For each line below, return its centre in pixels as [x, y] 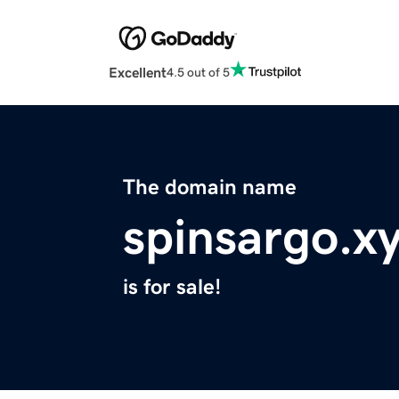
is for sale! [172, 287]
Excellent [138, 73]
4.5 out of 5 [198, 72]
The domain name [210, 187]
